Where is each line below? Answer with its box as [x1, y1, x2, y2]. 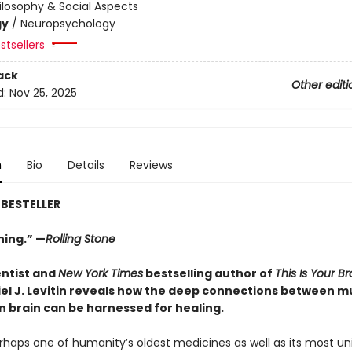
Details [67, 157, 104, 173]
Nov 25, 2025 [9, 85, 77, 101]
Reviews [129, 157, 173, 173]
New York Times [57, 266, 143, 281]
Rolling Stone [45, 231, 115, 247]
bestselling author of [142, 266, 275, 281]
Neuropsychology [20, 16, 115, 31]
